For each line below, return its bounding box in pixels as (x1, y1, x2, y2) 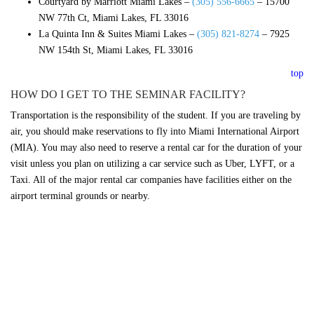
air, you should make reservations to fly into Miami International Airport (11, 125, 299, 137)
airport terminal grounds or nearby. (11, 190, 150, 201)
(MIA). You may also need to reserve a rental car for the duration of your (11, 142, 302, 153)
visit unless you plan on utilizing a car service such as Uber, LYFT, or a (11, 158, 294, 169)
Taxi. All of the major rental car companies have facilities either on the (11, 174, 292, 185)
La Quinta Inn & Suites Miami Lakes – (39, 28, 197, 39)
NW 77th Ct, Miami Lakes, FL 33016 (39, 12, 189, 23)
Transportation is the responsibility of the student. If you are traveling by (11, 109, 301, 121)
